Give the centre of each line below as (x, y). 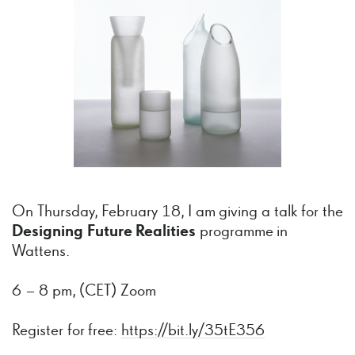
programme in (242, 232)
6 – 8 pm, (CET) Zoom (84, 292)
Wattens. (41, 252)
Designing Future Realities (104, 232)
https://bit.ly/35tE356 (193, 331)
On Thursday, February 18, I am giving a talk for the (177, 212)
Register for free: (67, 331)
